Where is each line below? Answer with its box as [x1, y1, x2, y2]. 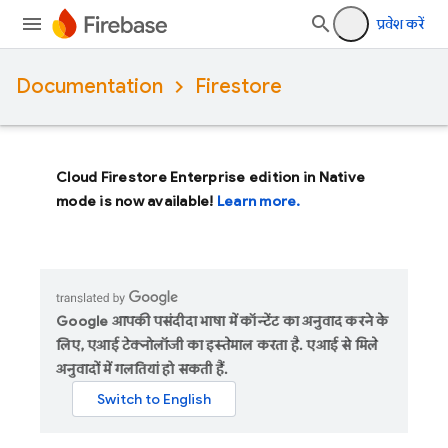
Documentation [16, 74, 163, 99]
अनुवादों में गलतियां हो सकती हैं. [56, 360, 228, 378]
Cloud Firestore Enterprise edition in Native [56, 168, 365, 186]
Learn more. [216, 192, 301, 210]
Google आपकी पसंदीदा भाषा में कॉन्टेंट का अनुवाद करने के [56, 312, 389, 330]
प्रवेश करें [377, 15, 424, 33]
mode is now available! [56, 192, 217, 210]
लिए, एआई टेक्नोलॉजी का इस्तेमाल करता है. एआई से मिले [56, 336, 379, 354]
